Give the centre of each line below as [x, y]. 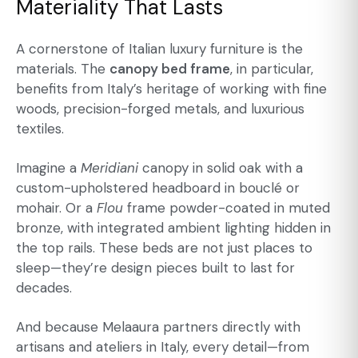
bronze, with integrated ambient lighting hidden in [173, 227]
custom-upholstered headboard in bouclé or [158, 187]
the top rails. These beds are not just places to [164, 247]
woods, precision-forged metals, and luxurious [160, 108]
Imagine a [48, 167]
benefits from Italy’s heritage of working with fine [171, 88]
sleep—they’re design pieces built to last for [155, 267]
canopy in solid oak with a [221, 167]
